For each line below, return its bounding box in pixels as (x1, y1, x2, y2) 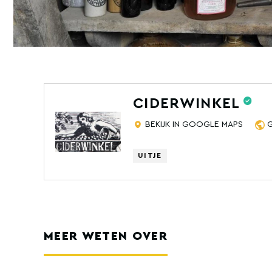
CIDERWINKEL (133, 97, 240, 112)
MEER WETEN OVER (44, 230, 168, 243)
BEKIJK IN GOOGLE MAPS (145, 120, 243, 129)
